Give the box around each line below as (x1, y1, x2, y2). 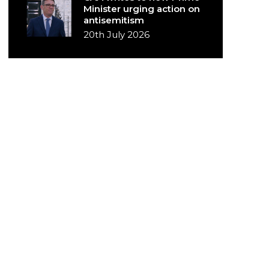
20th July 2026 (83, 29, 150, 40)
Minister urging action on (83, 3, 201, 14)
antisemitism (83, 14, 145, 26)
